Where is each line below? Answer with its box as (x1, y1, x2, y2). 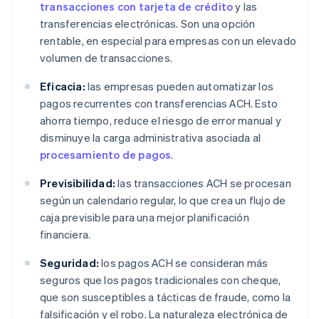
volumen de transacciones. (40, 51, 172, 66)
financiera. (40, 227, 91, 242)
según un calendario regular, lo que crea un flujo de (40, 193, 286, 208)
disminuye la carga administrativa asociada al (40, 130, 261, 145)
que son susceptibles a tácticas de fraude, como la (40, 290, 291, 305)
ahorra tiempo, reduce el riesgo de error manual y (40, 113, 281, 128)
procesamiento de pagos (40, 147, 172, 162)
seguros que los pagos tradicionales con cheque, (40, 273, 281, 288)
